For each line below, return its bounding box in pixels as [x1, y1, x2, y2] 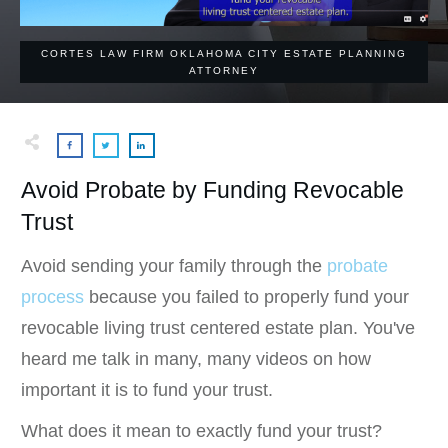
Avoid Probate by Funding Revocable [21, 176, 404, 203]
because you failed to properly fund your [84, 286, 409, 307]
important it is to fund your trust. [21, 379, 273, 400]
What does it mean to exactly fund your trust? [21, 420, 382, 441]
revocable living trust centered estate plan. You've [21, 317, 415, 338]
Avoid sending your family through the [21, 255, 327, 276]
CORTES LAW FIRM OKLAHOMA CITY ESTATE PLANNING [41, 47, 407, 59]
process [21, 286, 84, 307]
